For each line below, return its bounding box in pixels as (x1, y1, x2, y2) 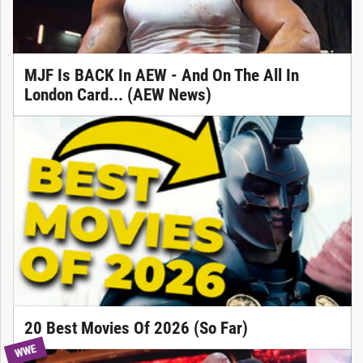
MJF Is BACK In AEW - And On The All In (23, 65, 299, 85)
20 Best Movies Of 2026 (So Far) (23, 318, 248, 338)
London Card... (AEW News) (23, 84, 211, 105)
